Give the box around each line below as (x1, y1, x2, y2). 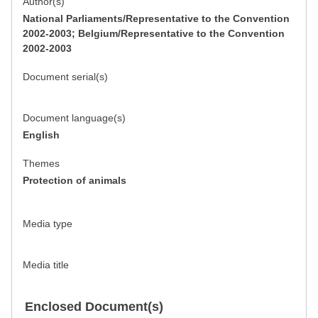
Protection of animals (23, 174, 126, 186)
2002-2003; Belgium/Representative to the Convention (23, 27, 285, 39)
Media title (23, 258, 69, 270)
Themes (23, 157, 60, 169)
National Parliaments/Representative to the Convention (23, 12, 290, 24)
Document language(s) (23, 111, 126, 124)
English (23, 128, 60, 141)
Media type (23, 217, 72, 229)
